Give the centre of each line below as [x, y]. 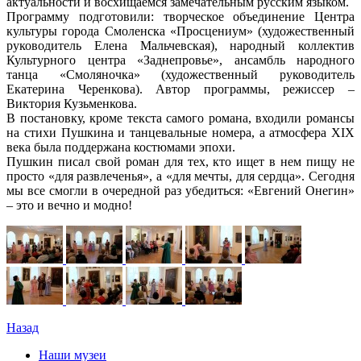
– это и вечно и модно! [69, 205]
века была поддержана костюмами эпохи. [121, 147]
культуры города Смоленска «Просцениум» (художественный [180, 31]
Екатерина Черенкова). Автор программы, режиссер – [180, 89]
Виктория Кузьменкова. [72, 103]
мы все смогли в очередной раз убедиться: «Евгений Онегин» [180, 190]
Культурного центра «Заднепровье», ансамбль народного [180, 60]
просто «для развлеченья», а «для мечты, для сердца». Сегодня [180, 176]
